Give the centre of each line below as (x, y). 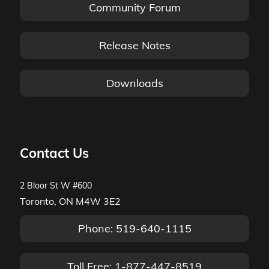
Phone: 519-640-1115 (134, 228)
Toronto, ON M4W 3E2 (70, 201)
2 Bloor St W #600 (56, 186)
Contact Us (54, 153)
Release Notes (134, 45)
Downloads (134, 83)
